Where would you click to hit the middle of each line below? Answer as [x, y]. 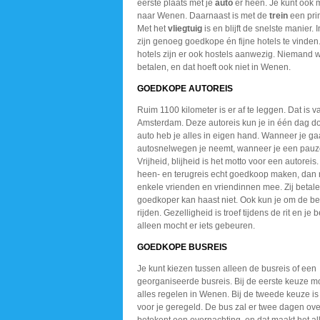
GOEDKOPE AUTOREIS [185, 89]
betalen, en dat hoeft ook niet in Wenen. [214, 67]
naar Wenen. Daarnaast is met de [203, 16]
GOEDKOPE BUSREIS [182, 247]
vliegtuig [185, 29]
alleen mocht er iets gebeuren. [196, 226]
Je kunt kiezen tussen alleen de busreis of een [227, 269]
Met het [152, 29]
